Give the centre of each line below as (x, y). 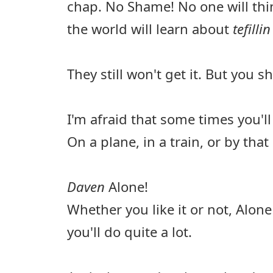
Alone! (128, 186)
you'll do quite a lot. (129, 231)
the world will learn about (150, 28)
